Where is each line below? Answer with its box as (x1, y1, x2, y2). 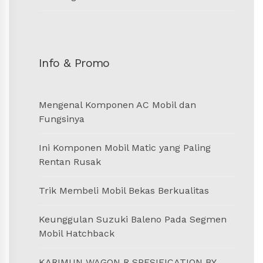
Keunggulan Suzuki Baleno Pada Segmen (39, 213, 227, 225)
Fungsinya (39, 113, 85, 124)
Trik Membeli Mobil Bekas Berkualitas (39, 184, 209, 196)
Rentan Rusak (39, 156, 101, 167)
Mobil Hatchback (39, 227, 114, 239)
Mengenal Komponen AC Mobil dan (39, 99, 196, 110)
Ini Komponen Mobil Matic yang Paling (39, 141, 211, 153)
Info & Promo (39, 55, 110, 70)
